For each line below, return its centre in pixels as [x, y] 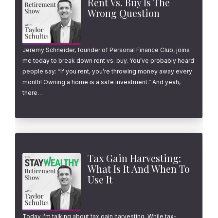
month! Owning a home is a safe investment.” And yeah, [102, 82]
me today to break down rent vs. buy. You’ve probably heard [109, 60]
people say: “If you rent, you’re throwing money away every [108, 71]
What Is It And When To [139, 168]
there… [33, 92]
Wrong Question [124, 13]
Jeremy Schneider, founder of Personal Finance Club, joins [106, 50]
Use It [100, 179]
